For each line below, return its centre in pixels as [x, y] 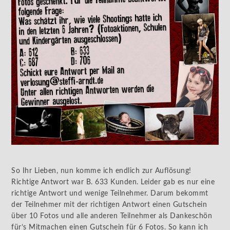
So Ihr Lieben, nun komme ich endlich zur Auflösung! [101, 171]
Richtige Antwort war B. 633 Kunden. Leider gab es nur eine [113, 182]
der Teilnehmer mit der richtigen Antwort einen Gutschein [109, 205]
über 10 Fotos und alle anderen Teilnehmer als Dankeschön [112, 216]
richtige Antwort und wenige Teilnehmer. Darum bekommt [110, 193]
